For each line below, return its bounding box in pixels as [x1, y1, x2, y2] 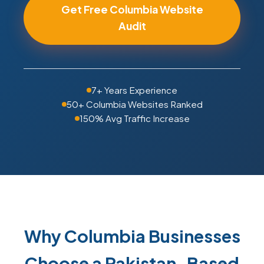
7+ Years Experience [91, 84, 177, 95]
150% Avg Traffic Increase [79, 113, 190, 124]
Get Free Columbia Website [61, 3, 203, 16]
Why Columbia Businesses [24, 225, 240, 246]
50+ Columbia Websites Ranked [66, 98, 203, 110]
